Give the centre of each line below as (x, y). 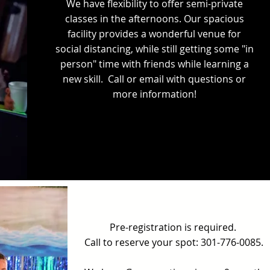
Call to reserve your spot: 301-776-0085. (174, 242)
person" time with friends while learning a (154, 64)
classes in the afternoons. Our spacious (154, 19)
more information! (154, 94)
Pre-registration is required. (174, 227)
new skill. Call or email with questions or (155, 79)
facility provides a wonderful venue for (155, 34)
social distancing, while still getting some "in (154, 49)
